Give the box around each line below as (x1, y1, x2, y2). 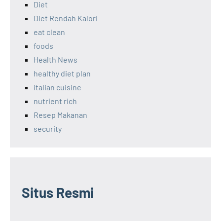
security (34, 123, 62, 133)
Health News (34, 54, 77, 64)
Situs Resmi (22, 184, 94, 201)
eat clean (34, 27, 65, 37)
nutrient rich (34, 96, 77, 106)
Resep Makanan (34, 110, 87, 119)
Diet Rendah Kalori (34, 13, 98, 23)
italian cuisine (34, 82, 81, 92)
